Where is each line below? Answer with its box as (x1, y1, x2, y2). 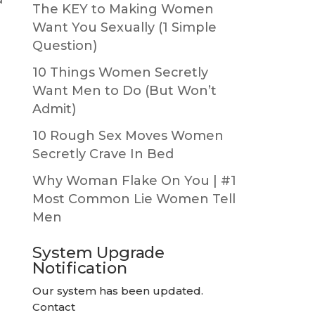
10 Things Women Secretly (32, 64, 208, 80)
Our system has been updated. (32, 283, 203, 297)
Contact (32, 300, 75, 314)
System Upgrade (32, 242, 165, 262)
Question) (32, 37, 97, 53)
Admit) (32, 101, 76, 117)
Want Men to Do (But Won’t (32, 82, 217, 98)
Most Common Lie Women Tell (32, 191, 236, 207)
